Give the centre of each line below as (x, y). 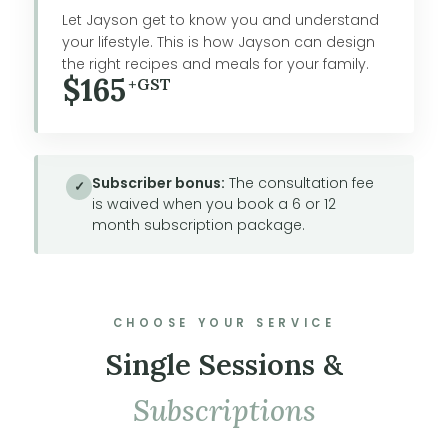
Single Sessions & (224, 364)
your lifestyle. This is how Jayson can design (218, 41)
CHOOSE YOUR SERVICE (224, 322)
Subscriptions (224, 410)
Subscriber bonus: (158, 182)
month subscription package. (198, 224)
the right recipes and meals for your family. (215, 63)
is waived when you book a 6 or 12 (214, 203)
